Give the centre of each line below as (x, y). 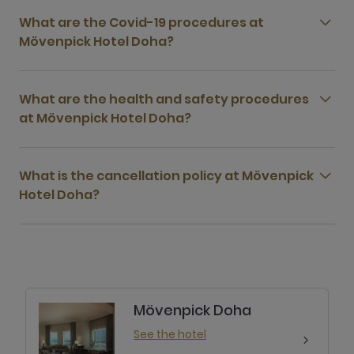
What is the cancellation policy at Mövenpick (166, 176)
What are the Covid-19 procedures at (141, 23)
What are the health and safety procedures (164, 99)
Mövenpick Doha (192, 310)
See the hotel (170, 334)
